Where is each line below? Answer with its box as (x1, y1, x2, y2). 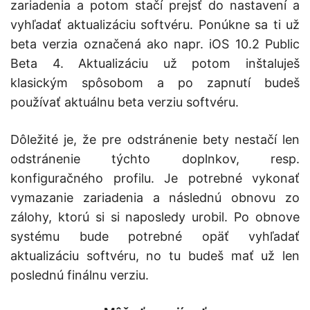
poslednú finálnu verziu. (10, 268, 149, 283)
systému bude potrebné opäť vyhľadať (10, 229, 300, 244)
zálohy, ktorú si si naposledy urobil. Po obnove (10, 210, 300, 225)
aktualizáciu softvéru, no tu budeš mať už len (10, 248, 300, 264)
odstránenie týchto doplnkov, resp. (10, 152, 300, 167)
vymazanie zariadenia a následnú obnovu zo (10, 190, 300, 206)
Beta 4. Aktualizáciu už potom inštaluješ (10, 56, 300, 71)
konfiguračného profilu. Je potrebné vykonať (10, 171, 300, 186)
